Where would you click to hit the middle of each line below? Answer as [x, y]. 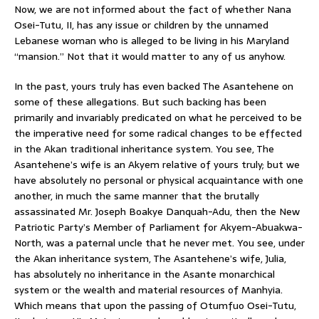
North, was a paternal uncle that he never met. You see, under [159, 242]
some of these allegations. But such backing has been [140, 101]
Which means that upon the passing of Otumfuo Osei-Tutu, [155, 305]
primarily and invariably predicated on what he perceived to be [158, 117]
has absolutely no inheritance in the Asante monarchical [145, 274]
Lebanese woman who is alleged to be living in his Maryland [152, 40]
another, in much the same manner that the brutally [137, 195]
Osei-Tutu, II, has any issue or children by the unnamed [141, 25]
